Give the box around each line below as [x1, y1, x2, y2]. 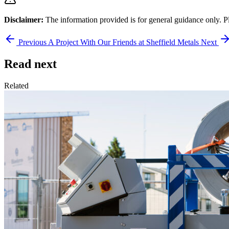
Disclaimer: [4, 15, 43, 25]
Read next [4, 57, 57, 71]
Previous [18, 38, 47, 47]
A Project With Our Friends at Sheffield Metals [48, 38, 199, 47]
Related [4, 81, 29, 90]
